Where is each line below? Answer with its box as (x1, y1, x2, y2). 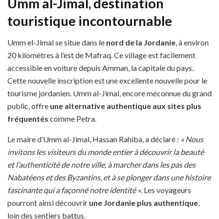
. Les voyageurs (141, 185, 191, 195)
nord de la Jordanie (106, 38, 175, 47)
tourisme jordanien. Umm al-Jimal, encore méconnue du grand (7, 88, 212, 98)
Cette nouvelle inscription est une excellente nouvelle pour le (7, 76, 207, 86)
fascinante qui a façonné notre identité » (7, 185, 141, 195)
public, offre (7, 101, 48, 111)
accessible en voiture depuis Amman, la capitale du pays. (7, 63, 194, 73)
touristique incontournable (7, 12, 172, 29)
